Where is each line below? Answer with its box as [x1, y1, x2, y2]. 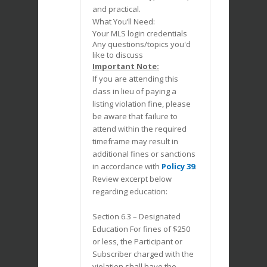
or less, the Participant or [92, 236, 182, 247]
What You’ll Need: [92, 16, 155, 27]
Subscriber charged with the [92, 249, 194, 260]
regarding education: [92, 186, 167, 197]
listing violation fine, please [92, 98, 191, 110]
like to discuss [92, 49, 143, 61]
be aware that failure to [92, 111, 178, 122]
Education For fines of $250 [92, 223, 190, 235]
